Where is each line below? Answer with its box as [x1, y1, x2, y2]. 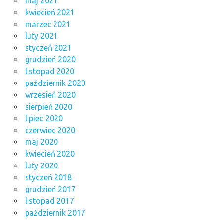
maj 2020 [25, 137, 58, 146]
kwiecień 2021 [25, 7, 75, 17]
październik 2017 [25, 208, 85, 217]
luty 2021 [25, 31, 58, 40]
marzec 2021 [25, 19, 71, 28]
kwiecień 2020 [25, 149, 75, 158]
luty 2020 [25, 161, 58, 170]
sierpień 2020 [25, 102, 72, 111]
